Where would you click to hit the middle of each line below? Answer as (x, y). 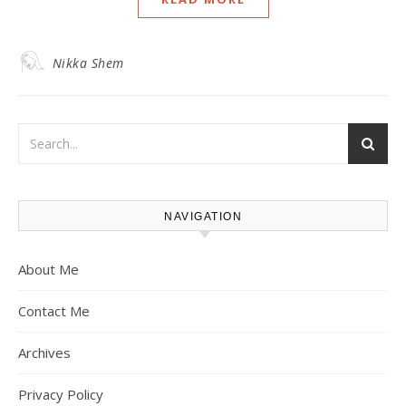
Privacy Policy (61, 394)
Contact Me (54, 311)
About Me (48, 269)
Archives (44, 353)
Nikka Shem (88, 63)
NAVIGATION (203, 217)
